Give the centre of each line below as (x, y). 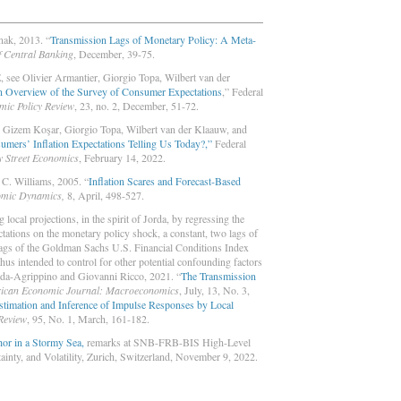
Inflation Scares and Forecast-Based (165, 181)
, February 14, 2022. (122, 158)
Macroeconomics (142, 290)
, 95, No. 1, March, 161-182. (88, 319)
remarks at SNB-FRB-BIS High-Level (167, 342)
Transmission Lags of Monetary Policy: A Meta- (153, 40)
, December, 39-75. (114, 54)
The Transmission (218, 276)
